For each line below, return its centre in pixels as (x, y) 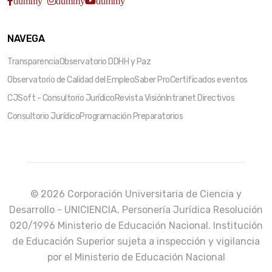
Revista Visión (140, 98)
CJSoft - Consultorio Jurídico (61, 98)
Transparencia (33, 62)
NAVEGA (26, 39)
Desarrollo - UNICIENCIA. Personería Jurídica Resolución (136, 210)
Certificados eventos (209, 80)
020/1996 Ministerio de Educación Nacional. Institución (136, 226)
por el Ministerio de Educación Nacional (136, 257)
